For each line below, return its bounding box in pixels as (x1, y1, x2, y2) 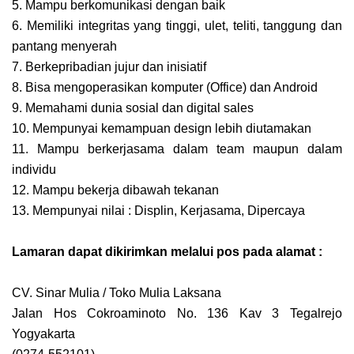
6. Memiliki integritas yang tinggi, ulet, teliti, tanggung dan (12, 18, 342, 32)
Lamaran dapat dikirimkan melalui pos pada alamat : (12, 244, 326, 258)
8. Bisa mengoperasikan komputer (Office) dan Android (12, 80, 318, 94)
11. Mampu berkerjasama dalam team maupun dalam (12, 141, 342, 156)
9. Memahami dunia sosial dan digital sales (12, 100, 254, 115)
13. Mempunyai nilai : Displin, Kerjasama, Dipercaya (12, 203, 305, 217)
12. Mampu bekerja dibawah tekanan (12, 183, 219, 197)
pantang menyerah (12, 39, 117, 53)
